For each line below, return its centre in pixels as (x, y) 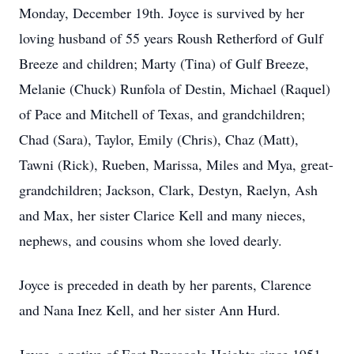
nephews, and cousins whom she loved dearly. (151, 240)
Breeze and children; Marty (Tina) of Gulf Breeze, (164, 63)
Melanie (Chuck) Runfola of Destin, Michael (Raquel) (175, 88)
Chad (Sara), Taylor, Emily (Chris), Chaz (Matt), (159, 139)
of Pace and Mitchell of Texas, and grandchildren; (162, 114)
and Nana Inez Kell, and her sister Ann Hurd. (150, 310)
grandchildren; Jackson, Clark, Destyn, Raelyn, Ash (168, 190)
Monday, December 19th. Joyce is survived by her (162, 13)
